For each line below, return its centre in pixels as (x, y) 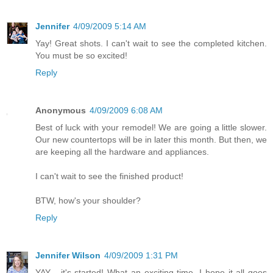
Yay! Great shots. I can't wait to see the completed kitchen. (151, 43)
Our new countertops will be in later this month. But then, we (151, 139)
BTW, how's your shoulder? (88, 200)
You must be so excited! (81, 55)
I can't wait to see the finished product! (109, 176)
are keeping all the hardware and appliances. (122, 151)
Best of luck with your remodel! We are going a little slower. (151, 127)
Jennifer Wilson (68, 255)
